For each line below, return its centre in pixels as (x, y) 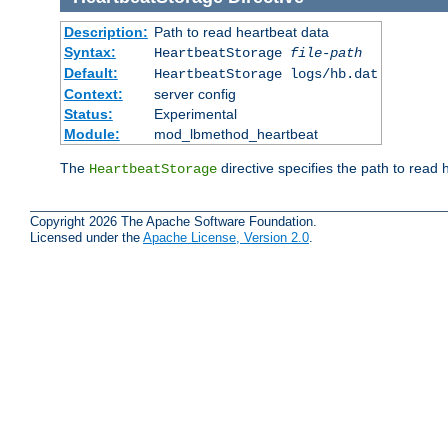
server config (194, 93)
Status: (88, 113)
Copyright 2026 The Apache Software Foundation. (173, 222)
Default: (90, 72)
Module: (91, 133)
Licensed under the (86, 238)
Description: (105, 31)
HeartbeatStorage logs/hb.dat (265, 73)
